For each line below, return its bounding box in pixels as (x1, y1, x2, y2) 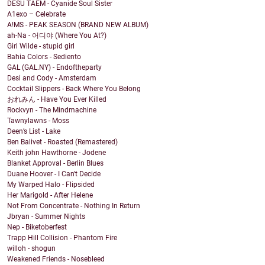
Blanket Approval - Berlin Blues (7, 159, 104, 168)
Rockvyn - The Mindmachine (7, 106, 96, 115)
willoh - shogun (7, 244, 56, 253)
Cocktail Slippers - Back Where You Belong (7, 85, 141, 93)
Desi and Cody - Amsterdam (7, 74, 96, 83)
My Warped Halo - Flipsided (7, 180, 95, 189)
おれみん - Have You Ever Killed (7, 95, 106, 104)
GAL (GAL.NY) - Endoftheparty (7, 63, 102, 72)
